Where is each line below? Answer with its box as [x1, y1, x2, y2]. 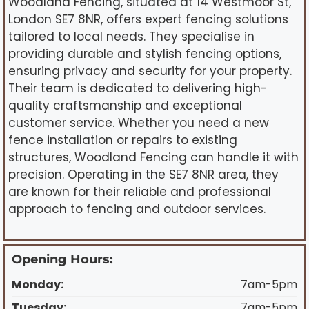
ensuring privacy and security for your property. [8, 63, 292, 80]
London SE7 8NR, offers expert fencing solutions [8, 11, 288, 28]
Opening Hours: [12, 251, 113, 267]
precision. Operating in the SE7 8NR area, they [8, 166, 279, 183]
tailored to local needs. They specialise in [8, 28, 255, 46]
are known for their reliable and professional [8, 183, 271, 201]
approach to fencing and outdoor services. [8, 201, 266, 218]
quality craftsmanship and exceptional [8, 97, 242, 114]
